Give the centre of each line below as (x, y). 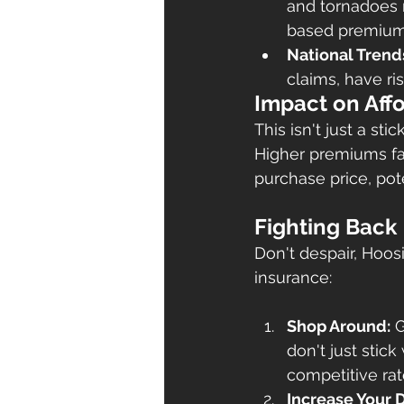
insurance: (293, 277)
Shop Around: (339, 326)
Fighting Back (326, 226)
